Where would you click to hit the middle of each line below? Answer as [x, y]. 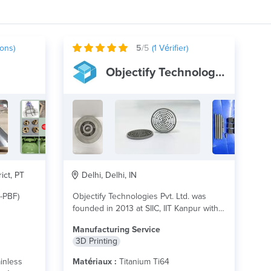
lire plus [99, 220]
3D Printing [96, 241]
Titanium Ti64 [143, 262]
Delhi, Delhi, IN [108, 175]
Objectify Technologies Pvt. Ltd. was [139, 196]
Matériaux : [94, 262]
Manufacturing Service [116, 230]
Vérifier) [172, 48]
